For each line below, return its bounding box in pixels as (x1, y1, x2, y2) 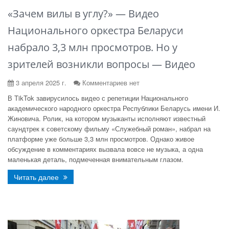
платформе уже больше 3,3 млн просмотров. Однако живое (8, 134, 194, 144)
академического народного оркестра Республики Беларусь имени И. (8, 103, 220, 113)
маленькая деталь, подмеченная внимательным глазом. (8, 154, 184, 164)
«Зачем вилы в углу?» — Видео (8, 7, 159, 20)
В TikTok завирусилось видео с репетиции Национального (8, 93, 188, 103)
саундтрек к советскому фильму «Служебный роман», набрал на (8, 124, 211, 133)
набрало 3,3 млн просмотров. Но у (8, 40, 177, 54)
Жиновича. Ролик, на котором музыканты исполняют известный (8, 113, 205, 123)
